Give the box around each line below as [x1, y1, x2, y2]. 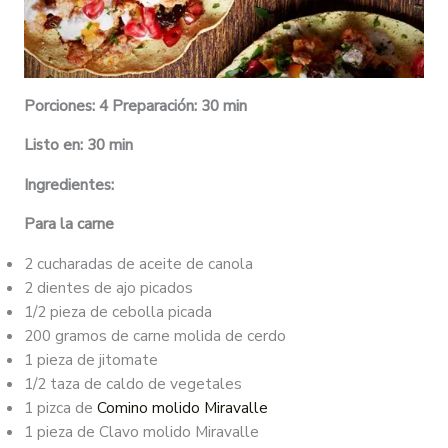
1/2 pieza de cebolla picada [23, 300, 212, 322]
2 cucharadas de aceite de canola [23, 252, 253, 274]
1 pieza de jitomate [23, 348, 158, 370]
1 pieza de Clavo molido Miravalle [23, 420, 259, 442]
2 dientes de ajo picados [23, 276, 193, 298]
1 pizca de [23, 396, 97, 418]
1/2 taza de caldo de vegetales [23, 372, 242, 394]
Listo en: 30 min [23, 134, 133, 156]
